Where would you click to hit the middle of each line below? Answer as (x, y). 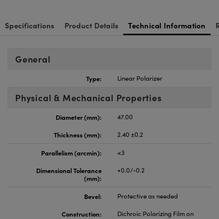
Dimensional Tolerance (69, 170)
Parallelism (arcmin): (71, 152)
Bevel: (93, 196)
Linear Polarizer (140, 78)
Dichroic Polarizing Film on (155, 213)
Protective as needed (148, 196)
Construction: (82, 213)
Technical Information (167, 25)
